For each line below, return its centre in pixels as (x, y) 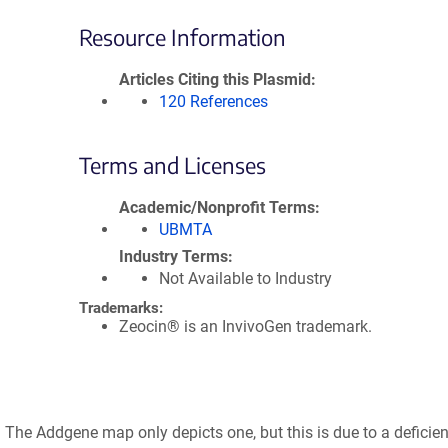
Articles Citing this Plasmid (215, 79)
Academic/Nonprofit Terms (217, 207)
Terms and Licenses (172, 165)
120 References (213, 101)
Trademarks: (121, 308)
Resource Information (182, 37)
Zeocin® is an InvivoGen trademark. (245, 326)
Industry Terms (173, 256)
